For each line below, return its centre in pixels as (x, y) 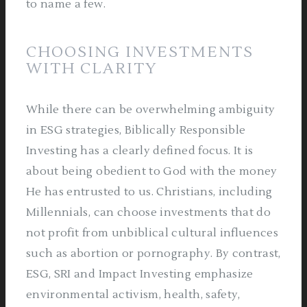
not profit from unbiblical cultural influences (152, 233)
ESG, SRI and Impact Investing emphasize (140, 274)
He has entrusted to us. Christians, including (149, 192)
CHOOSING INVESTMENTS (140, 52)
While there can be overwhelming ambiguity (151, 110)
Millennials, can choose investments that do (149, 212)
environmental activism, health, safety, (133, 295)
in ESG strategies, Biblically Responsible (136, 130)
